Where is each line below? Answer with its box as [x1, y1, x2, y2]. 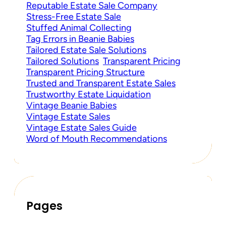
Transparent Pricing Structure [26, 66, 145, 78]
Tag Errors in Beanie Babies [26, 33, 134, 44]
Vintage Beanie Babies [26, 99, 117, 111]
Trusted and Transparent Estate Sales [26, 77, 176, 89]
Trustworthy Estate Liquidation [26, 88, 151, 100]
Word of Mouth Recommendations [26, 133, 167, 144]
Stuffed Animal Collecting [26, 22, 132, 33]
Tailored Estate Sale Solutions [26, 44, 146, 55]
